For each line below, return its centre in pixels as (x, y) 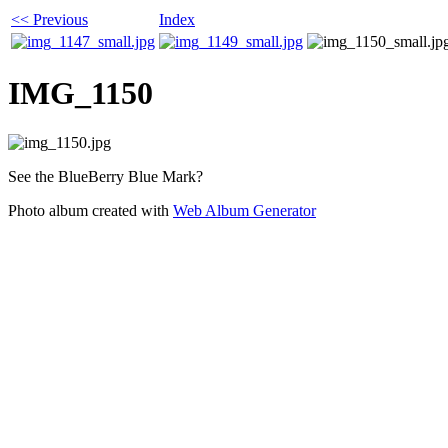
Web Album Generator (244, 210)
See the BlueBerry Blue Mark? (105, 176)
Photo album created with (90, 210)
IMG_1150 (80, 93)
